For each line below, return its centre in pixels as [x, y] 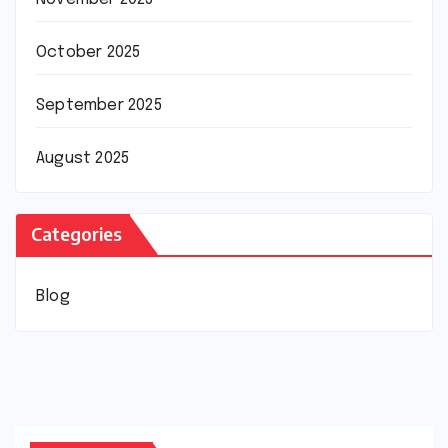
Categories [76, 234]
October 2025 [88, 52]
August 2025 [83, 158]
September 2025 [99, 105]
